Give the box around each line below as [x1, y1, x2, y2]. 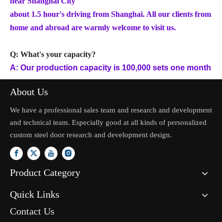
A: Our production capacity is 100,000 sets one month [10, 63, 211, 72]
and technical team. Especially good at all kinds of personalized [10, 118, 207, 126]
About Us [10, 86, 48, 97]
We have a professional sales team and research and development [10, 106, 212, 114]
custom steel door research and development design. [10, 130, 172, 139]
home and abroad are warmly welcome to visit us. [10, 23, 176, 32]
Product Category [10, 167, 80, 178]
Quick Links [10, 189, 59, 200]
